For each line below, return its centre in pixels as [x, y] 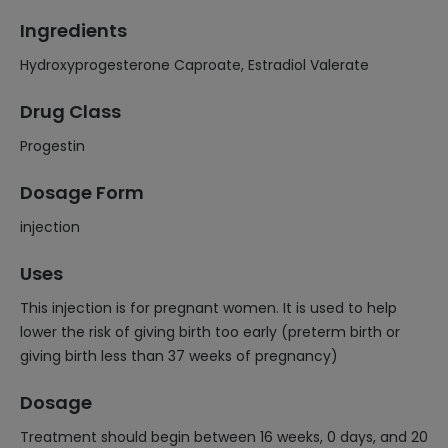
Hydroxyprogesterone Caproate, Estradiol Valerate [194, 65]
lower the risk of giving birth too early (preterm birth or [210, 332]
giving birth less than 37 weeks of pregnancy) [179, 356]
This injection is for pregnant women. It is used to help [208, 308]
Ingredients [73, 30]
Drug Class [70, 111]
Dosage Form [82, 192]
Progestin [52, 146]
